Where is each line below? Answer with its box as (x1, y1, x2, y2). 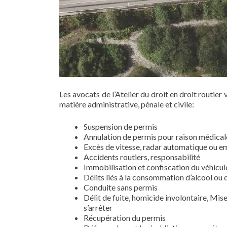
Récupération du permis (84, 213, 166, 222)
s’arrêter (84, 203, 112, 212)
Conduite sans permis (84, 182, 158, 192)
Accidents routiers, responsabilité (84, 152, 200, 162)
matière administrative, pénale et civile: (59, 99, 194, 109)
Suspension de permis (84, 122, 158, 131)
